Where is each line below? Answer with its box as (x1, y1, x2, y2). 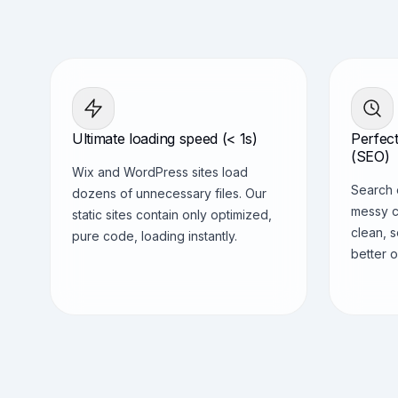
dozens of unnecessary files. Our (72, 186, 267, 201)
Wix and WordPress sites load (72, 164, 248, 179)
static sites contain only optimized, (72, 207, 272, 222)
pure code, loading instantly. (72, 228, 237, 243)
